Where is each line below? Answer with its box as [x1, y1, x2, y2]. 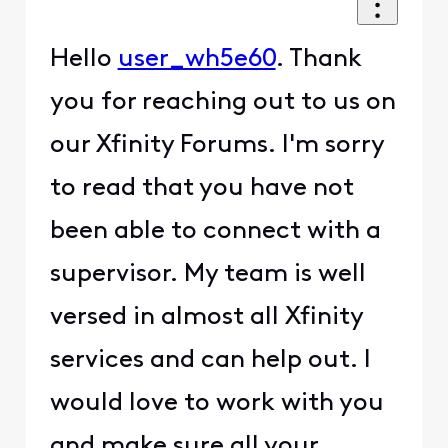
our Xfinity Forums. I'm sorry [49, 133, 384, 159]
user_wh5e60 [117, 47, 276, 73]
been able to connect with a [49, 219, 381, 245]
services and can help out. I [49, 348, 371, 374]
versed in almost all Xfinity [49, 305, 363, 331]
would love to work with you [49, 391, 384, 417]
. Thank [275, 47, 362, 73]
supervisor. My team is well [49, 262, 366, 288]
